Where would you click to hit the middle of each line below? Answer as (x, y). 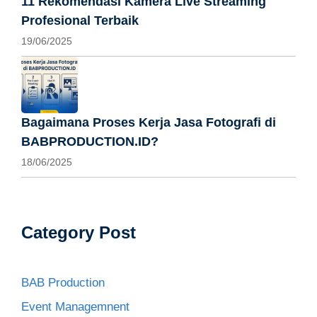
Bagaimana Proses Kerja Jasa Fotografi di (149, 122)
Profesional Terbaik (80, 21)
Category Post (79, 232)
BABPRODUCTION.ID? (90, 142)
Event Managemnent (75, 306)
